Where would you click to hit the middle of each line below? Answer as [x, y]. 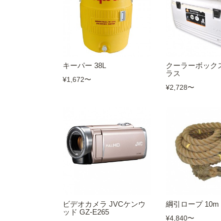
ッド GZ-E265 [86, 212]
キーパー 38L [84, 65]
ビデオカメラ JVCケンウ [104, 204]
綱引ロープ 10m [192, 204]
